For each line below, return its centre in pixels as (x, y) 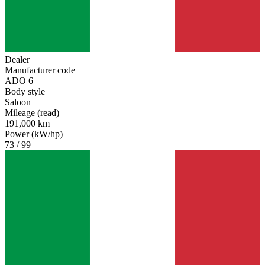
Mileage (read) (32, 113)
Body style (25, 92)
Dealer (17, 60)
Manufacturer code (40, 70)
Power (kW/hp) (34, 134)
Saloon (18, 102)
